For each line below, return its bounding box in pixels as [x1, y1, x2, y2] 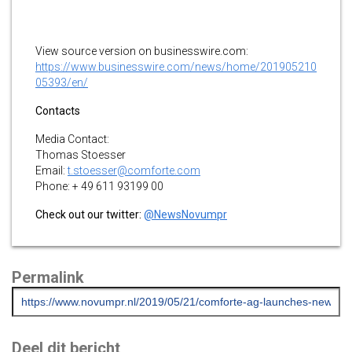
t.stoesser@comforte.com [68, 163, 200, 177]
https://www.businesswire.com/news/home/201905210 [35, 60, 317, 73]
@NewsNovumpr [144, 207, 227, 221]
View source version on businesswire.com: [35, 44, 248, 57]
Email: [35, 163, 68, 177]
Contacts [35, 104, 80, 117]
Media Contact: [35, 132, 109, 145]
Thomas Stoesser [35, 148, 126, 161]
